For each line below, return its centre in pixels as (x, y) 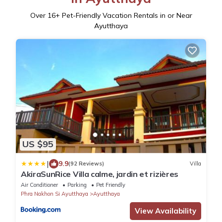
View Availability (166, 211)
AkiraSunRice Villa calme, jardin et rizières (100, 174)
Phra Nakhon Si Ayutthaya (55, 194)
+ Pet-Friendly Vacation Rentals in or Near (124, 16)
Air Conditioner (39, 185)
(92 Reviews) (86, 164)
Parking (77, 185)
